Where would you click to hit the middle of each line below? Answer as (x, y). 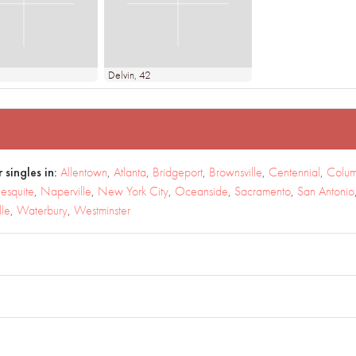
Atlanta (130, 172)
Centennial (294, 172)
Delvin (121, 75)
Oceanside (201, 191)
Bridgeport (178, 172)
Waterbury (42, 210)
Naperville (66, 191)
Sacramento (263, 191)
